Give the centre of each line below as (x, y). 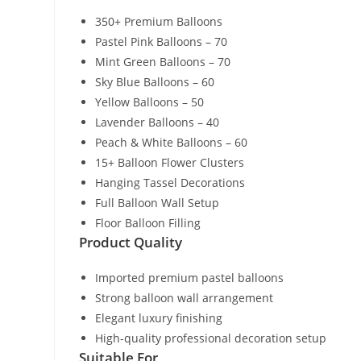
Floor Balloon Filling (148, 223)
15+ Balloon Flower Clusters (170, 163)
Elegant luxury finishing (159, 318)
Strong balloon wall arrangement (185, 298)
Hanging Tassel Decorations (170, 183)
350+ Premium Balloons (159, 22)
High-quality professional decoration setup (211, 338)
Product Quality (131, 243)
